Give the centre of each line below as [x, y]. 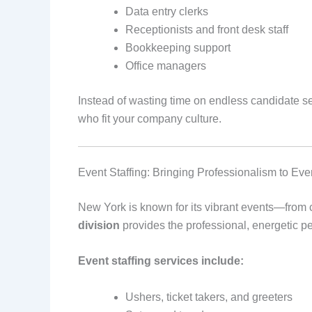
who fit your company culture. [150, 118]
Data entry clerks [167, 11]
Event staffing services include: [161, 261]
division [99, 225]
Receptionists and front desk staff [207, 29]
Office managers [166, 65]
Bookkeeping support [178, 47]
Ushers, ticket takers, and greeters [209, 297]
